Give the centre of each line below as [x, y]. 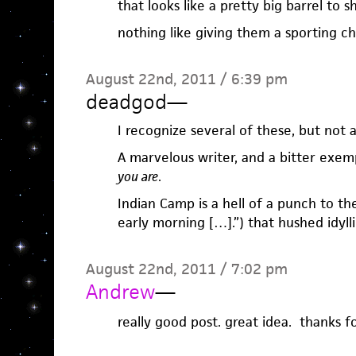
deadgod [126, 101]
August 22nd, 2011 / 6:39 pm [186, 79]
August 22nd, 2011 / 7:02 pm [186, 269]
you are [137, 176]
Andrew [120, 291]
